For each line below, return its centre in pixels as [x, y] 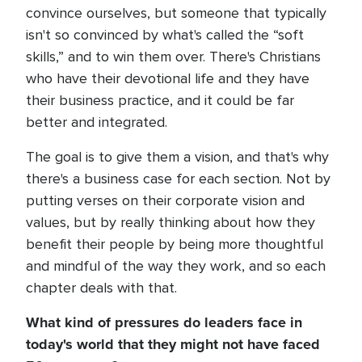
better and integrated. [99, 122]
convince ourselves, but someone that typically [176, 13]
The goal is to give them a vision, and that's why [177, 157]
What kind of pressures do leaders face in [164, 322]
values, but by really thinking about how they [170, 222]
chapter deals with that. [103, 288]
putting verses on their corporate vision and [165, 200]
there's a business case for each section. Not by [178, 179]
